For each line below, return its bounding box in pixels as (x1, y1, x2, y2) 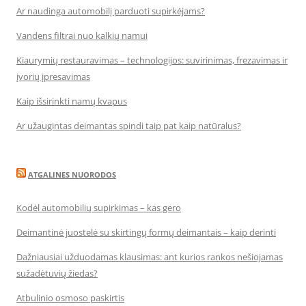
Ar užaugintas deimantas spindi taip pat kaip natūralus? (16, 119, 241, 132)
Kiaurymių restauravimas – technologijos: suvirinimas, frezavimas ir (16, 53, 288, 66)
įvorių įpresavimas (16, 70, 90, 83)
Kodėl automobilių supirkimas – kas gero (16, 201, 181, 214)
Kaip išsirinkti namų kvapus (16, 94, 127, 107)
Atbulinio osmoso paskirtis (16, 291, 124, 304)
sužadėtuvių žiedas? (16, 266, 98, 279)
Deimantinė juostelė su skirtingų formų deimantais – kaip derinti (16, 225, 276, 238)
